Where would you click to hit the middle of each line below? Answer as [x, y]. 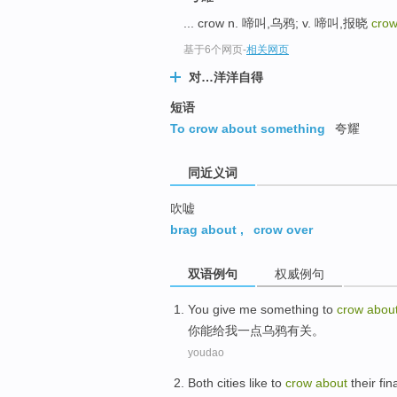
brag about [203, 229]
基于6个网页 [213, 50]
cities [231, 382]
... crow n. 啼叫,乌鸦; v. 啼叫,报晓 [277, 23]
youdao [206, 352]
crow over [283, 229]
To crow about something [248, 129]
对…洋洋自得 [226, 78]
